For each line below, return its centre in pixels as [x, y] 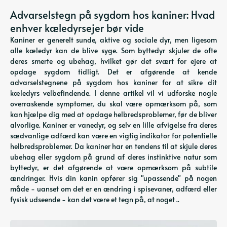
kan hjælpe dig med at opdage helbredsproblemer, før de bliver [113, 114]
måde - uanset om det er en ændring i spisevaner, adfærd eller [113, 189]
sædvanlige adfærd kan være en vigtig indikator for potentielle [113, 136]
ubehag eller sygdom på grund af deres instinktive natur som [113, 157]
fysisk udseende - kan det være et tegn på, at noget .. [95, 199]
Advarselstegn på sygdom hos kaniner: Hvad [112, 15]
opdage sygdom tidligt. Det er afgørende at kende [113, 72]
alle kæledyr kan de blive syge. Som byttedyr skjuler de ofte [113, 50]
